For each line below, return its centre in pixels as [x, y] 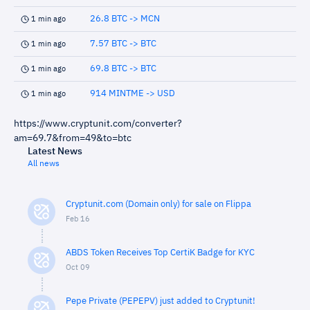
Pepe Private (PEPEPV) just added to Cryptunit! [161, 301]
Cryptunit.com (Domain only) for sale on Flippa [158, 204]
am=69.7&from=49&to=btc [73, 138]
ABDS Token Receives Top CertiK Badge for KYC [160, 253]
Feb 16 [78, 219]
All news [44, 164]
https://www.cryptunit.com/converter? [98, 124]
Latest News [55, 152]
